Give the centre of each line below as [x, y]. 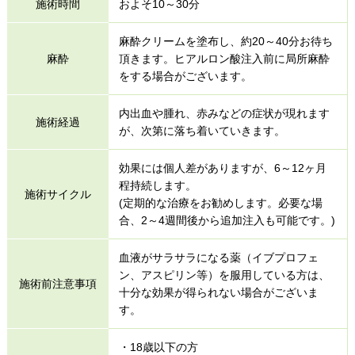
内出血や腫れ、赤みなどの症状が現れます [224, 114]
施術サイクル [57, 195]
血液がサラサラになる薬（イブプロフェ [218, 258]
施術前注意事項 [57, 284]
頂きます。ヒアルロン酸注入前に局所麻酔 [224, 59]
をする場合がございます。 [185, 76]
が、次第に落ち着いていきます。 [202, 131]
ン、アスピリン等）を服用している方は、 [224, 275]
